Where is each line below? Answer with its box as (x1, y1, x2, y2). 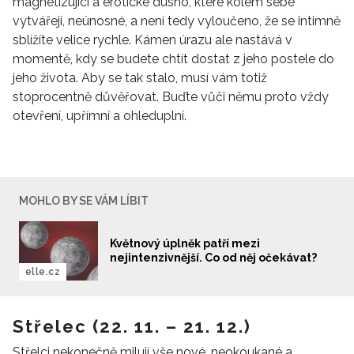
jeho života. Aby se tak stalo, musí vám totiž (13, 70, 267, 85)
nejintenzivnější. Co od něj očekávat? (110, 251, 317, 264)
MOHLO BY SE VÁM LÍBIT (19, 194, 149, 207)
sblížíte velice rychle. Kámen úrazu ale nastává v (13, 32, 292, 47)
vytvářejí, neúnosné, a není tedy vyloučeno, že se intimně (13, 13, 341, 28)
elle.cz (25, 265, 61, 277)
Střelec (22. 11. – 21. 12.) (13, 315, 251, 337)
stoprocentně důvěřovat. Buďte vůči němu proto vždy (13, 88, 329, 104)
